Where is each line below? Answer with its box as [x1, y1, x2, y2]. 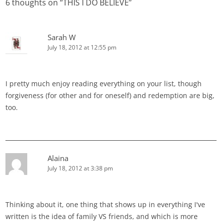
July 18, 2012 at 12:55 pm [48, 43, 117, 52]
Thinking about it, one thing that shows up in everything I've [5, 200, 206, 210]
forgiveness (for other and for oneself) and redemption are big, [5, 91, 215, 101]
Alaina [48, 153, 69, 164]
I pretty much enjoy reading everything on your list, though [5, 79, 202, 89]
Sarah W [48, 32, 76, 43]
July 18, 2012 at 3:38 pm [48, 164, 113, 173]
